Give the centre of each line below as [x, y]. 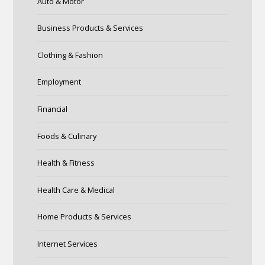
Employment [59, 82]
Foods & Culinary [67, 136]
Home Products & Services [84, 217]
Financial [52, 109]
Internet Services [67, 243]
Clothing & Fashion [70, 55]
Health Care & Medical [76, 190]
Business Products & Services [90, 28]
